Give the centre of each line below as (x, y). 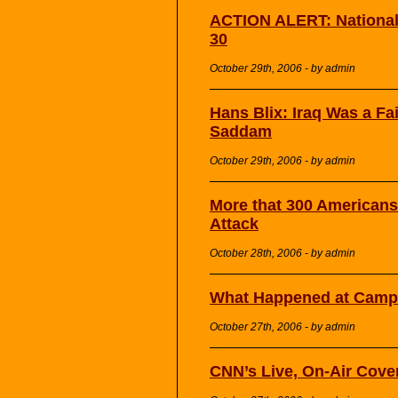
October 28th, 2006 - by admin (283, 254)
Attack (234, 224)
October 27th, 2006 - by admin (283, 327)
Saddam (241, 132)
